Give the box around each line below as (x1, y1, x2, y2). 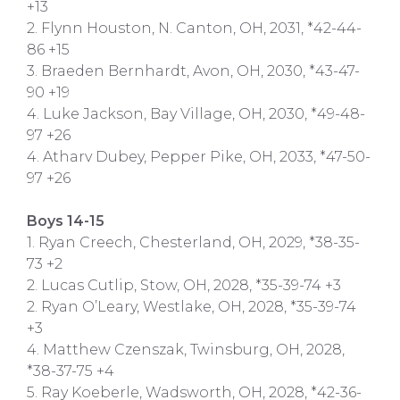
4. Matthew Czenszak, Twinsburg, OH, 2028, (27, 340, 345, 358)
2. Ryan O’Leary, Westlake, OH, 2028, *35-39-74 (27, 297, 356, 315)
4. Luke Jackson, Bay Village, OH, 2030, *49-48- (27, 104, 365, 122)
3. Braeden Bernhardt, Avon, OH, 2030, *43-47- (27, 62, 360, 79)
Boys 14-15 (27, 212, 104, 229)
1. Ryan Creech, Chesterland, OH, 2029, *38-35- (27, 233, 360, 251)
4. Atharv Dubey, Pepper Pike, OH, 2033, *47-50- (27, 147, 371, 165)
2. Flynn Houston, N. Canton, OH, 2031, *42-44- (27, 19, 362, 37)
